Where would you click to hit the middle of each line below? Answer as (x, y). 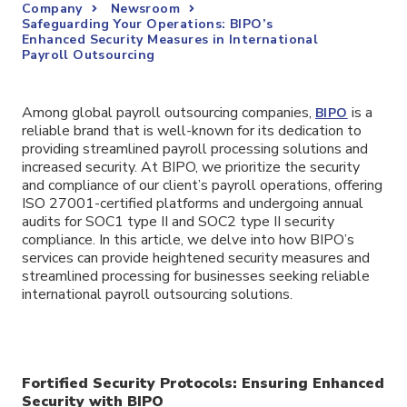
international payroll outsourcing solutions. (157, 294)
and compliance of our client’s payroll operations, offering (202, 185)
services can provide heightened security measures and (196, 258)
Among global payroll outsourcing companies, (169, 113)
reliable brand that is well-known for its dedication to (192, 131)
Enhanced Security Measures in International (170, 40)
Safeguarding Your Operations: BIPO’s (148, 24)
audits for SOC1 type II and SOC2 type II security (178, 222)
